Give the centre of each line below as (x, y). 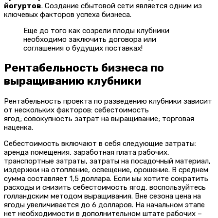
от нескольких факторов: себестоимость (76, 110)
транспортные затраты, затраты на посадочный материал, (107, 161)
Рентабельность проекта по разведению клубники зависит (108, 101)
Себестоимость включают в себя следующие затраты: (100, 143)
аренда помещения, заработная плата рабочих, (87, 152)
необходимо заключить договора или (90, 39)
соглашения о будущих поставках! (83, 48)
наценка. (18, 127)
